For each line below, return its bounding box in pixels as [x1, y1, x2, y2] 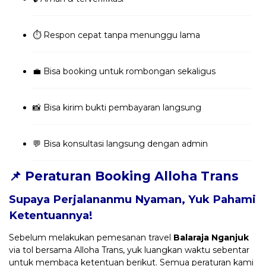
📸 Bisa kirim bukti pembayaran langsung [33, 102, 201, 113]
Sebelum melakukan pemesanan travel [9, 232, 173, 243]
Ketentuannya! [9, 208, 93, 222]
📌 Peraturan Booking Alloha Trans [9, 168, 239, 183]
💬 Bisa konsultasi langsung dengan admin [33, 138, 208, 149]
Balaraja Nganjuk [173, 232, 249, 243]
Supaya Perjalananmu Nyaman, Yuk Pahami [9, 192, 256, 206]
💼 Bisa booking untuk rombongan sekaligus [33, 65, 216, 77]
